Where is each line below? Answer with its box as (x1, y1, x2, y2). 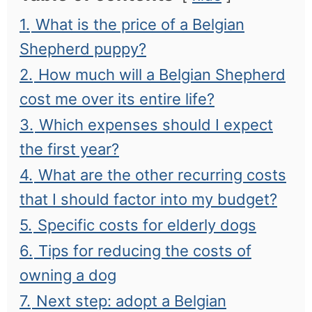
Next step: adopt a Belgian (36, 292, 226, 311)
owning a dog (19, 266, 116, 285)
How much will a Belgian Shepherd (38, 65, 286, 84)
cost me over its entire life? (19, 90, 214, 109)
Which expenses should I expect (39, 116, 273, 134)
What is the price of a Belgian (36, 15, 244, 34)
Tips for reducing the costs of (38, 242, 251, 260)
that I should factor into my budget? (19, 190, 277, 209)
